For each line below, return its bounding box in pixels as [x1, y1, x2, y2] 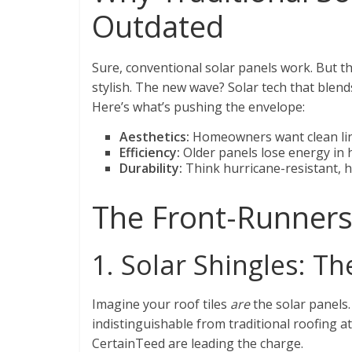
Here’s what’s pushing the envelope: [92, 98, 305, 116]
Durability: [119, 159, 182, 178]
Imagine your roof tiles [92, 295, 230, 313]
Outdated [92, 5, 224, 47]
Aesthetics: [119, 128, 189, 146]
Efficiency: [119, 144, 180, 162]
